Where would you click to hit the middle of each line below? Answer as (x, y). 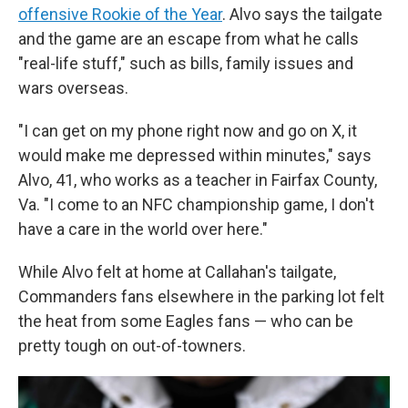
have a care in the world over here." (143, 229)
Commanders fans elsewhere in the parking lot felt (201, 296)
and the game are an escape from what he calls (189, 39)
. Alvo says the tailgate (302, 14)
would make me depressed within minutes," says (195, 155)
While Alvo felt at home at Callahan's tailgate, (177, 272)
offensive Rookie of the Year (120, 14)
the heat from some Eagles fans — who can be (186, 321)
